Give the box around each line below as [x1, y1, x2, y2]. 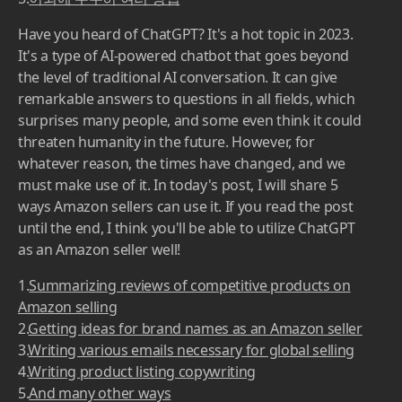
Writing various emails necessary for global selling [28, 340, 355, 361]
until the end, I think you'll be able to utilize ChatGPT [18, 218, 356, 239]
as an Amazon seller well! [18, 240, 180, 260]
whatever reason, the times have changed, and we [18, 153, 345, 174]
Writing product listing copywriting [28, 362, 257, 382]
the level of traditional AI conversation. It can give [18, 67, 338, 88]
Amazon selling [18, 297, 118, 318]
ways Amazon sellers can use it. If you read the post [18, 197, 354, 217]
